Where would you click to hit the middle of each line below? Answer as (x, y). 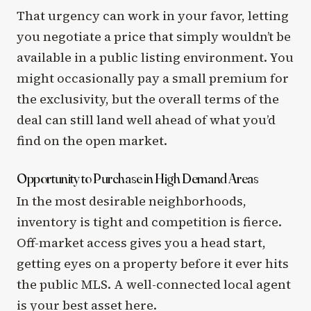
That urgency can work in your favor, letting (153, 15)
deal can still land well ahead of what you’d (146, 119)
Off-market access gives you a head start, (141, 242)
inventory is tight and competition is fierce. (149, 221)
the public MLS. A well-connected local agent (154, 284)
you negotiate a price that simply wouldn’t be (154, 36)
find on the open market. (92, 140)
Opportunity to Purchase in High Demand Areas (138, 178)
